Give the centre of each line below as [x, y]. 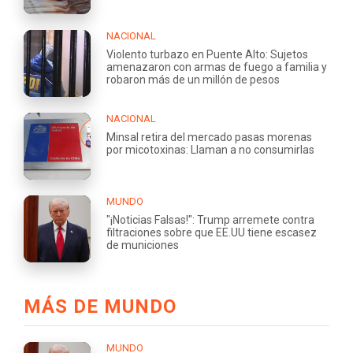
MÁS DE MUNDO [100, 306]
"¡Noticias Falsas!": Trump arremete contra [210, 219]
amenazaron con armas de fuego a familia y [217, 67]
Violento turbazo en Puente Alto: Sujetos [207, 54]
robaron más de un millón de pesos [193, 79]
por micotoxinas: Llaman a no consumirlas [210, 149]
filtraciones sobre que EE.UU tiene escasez [212, 232]
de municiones [143, 245]
